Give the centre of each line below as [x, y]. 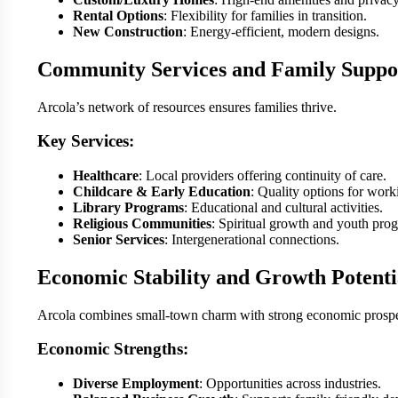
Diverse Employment [136, 384]
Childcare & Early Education [162, 191]
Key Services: [86, 141]
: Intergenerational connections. [252, 239]
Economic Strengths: [113, 349]
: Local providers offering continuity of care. [263, 175]
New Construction [128, 31]
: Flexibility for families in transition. [265, 15]
